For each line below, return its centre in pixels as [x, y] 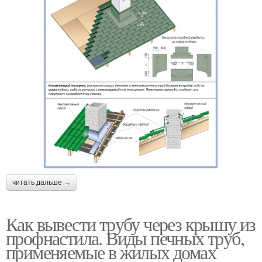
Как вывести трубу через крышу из [131, 224]
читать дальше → [42, 183]
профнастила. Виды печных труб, [125, 238]
